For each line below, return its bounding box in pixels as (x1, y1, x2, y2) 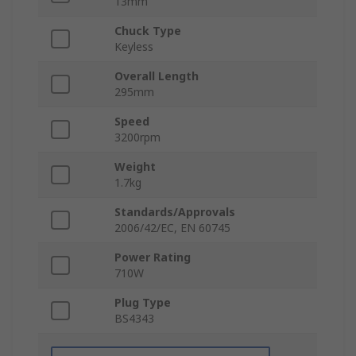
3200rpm (114, 130, 161, 145)
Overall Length (114, 68, 199, 84)
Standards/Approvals (114, 204, 235, 220)
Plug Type (114, 295, 171, 311)
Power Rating (114, 250, 191, 265)
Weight (114, 159, 156, 175)
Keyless (114, 39, 153, 55)
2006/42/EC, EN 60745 (114, 220, 230, 236)
